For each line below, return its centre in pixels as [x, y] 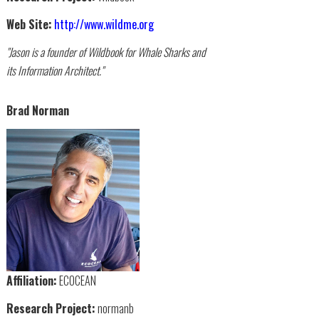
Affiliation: [31, 281]
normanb [114, 309]
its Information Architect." [54, 70]
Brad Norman [37, 111]
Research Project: [51, 309]
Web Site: [29, 24]
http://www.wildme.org [104, 24]
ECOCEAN [76, 281]
